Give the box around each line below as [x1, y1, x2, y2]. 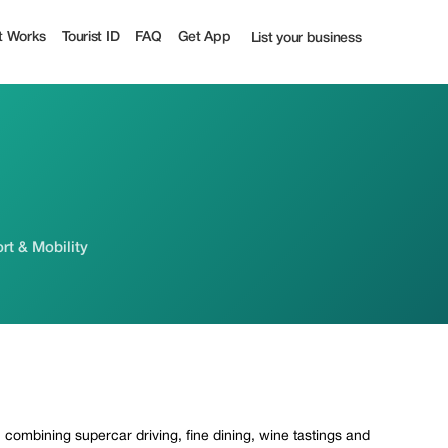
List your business [250, 32, 362, 45]
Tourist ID [62, 30, 120, 44]
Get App [177, 30, 231, 44]
